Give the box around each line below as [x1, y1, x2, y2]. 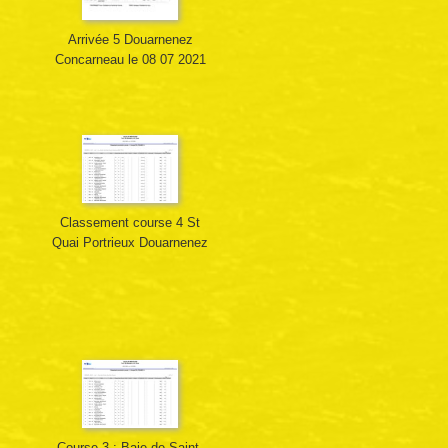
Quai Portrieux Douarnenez [52, 235, 208, 251]
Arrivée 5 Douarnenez [67, 32, 193, 48]
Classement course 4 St [60, 215, 200, 231]
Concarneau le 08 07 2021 [54, 52, 206, 68]
